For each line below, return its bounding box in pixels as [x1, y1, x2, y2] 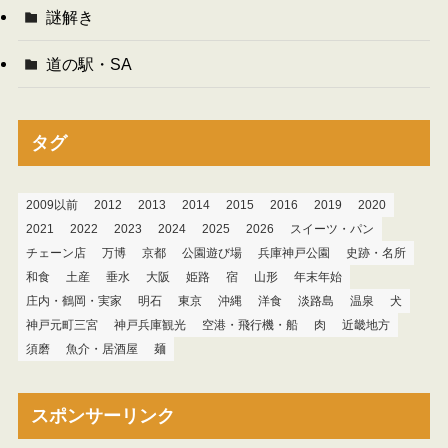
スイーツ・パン [289, 222, 374, 237]
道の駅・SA [46, 55, 133, 74]
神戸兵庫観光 [113, 318, 186, 333]
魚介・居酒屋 [65, 342, 138, 357]
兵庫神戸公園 [257, 246, 330, 261]
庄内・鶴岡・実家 [25, 294, 122, 309]
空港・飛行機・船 [201, 318, 298, 333]
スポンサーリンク [31, 406, 176, 427]
